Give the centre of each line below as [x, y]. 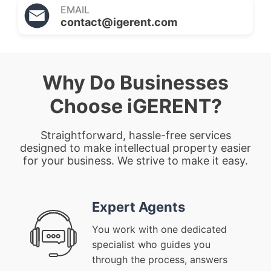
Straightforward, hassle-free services [135, 135]
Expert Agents [139, 207]
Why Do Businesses [135, 83]
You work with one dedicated [159, 230]
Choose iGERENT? [135, 106]
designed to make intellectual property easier [135, 148]
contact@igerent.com [119, 22]
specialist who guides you [151, 245]
